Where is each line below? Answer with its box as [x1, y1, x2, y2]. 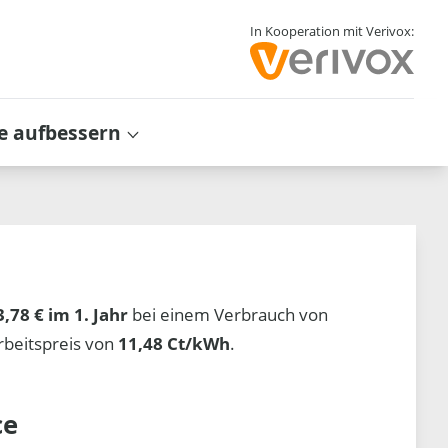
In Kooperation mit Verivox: [249, 22, 414, 41]
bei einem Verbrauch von [128, 302, 329, 326]
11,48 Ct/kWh [118, 331, 231, 355]
